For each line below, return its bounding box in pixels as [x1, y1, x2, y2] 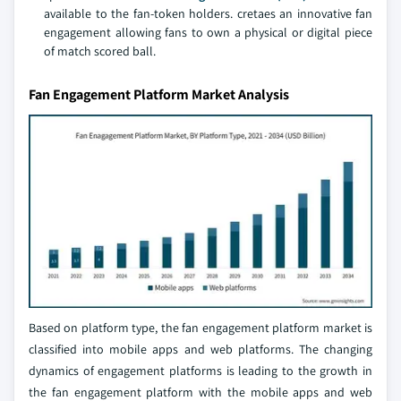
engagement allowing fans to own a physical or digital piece [44, 24, 372, 41]
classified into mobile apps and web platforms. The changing [29, 341, 372, 358]
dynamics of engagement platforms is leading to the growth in [29, 363, 372, 380]
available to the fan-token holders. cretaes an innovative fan [44, 5, 372, 22]
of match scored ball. [44, 43, 156, 60]
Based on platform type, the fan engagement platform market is [29, 320, 372, 337]
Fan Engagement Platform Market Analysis [29, 85, 289, 105]
